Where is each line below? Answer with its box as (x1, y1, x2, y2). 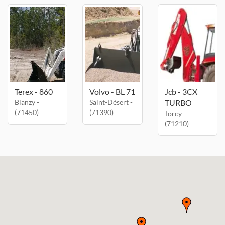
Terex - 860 (15, 87, 53, 96)
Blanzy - (15, 98, 39, 106)
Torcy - (164, 109, 186, 118)
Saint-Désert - (89, 98, 133, 106)
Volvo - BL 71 (89, 87, 136, 96)
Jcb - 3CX (164, 87, 197, 96)
